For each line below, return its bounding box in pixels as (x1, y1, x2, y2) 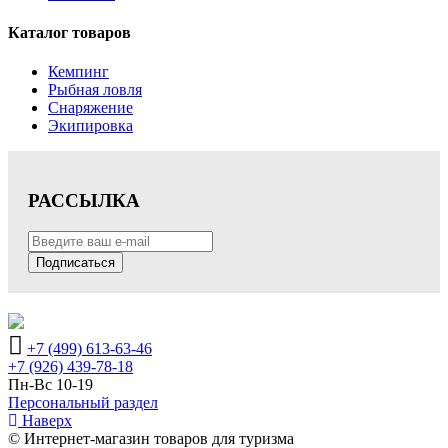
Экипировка (48, 117, 133, 135)
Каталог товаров (8, 24, 131, 42)
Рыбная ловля (48, 81, 142, 99)
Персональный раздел (8, 393, 158, 411)
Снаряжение (48, 99, 133, 117)
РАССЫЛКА (28, 190, 140, 212)
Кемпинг (48, 63, 109, 81)
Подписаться (36, 254, 115, 270)
